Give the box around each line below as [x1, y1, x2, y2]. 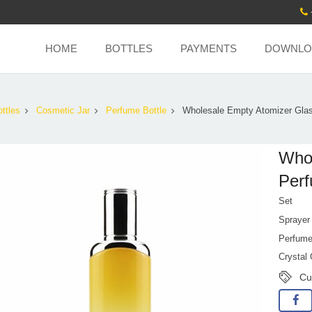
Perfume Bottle [106, 106, 166, 116]
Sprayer [279, 214, 311, 225]
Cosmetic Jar [36, 106, 90, 116]
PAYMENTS [180, 42, 237, 54]
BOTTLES [105, 42, 153, 54]
